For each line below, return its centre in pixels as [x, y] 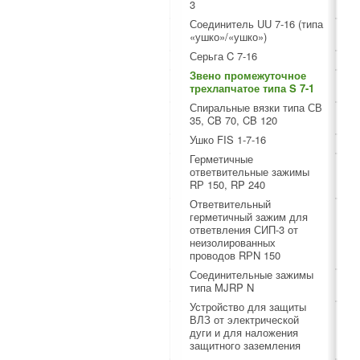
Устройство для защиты [248, 307]
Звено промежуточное [248, 75]
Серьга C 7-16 [223, 56]
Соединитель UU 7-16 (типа [256, 24]
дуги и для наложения [244, 332]
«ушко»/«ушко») [228, 37]
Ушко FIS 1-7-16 [228, 139]
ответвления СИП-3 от [244, 229]
